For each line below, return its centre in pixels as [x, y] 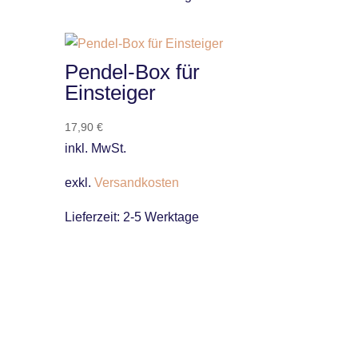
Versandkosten [136, 183]
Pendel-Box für [132, 72]
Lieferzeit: [93, 217]
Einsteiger [110, 93]
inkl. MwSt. [95, 149]
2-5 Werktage [161, 217]
